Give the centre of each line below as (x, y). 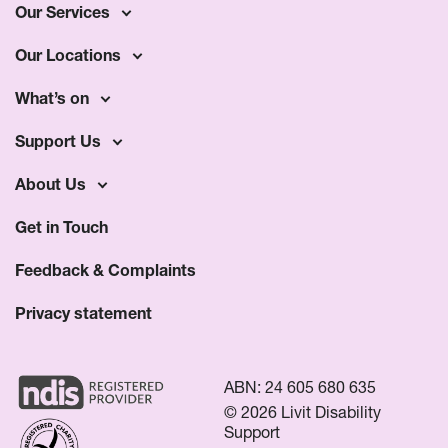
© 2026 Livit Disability (302, 412)
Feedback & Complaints (105, 270)
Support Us (58, 141)
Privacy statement (83, 313)
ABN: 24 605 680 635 (300, 387)
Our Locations (68, 55)
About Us (50, 184)
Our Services (62, 12)
